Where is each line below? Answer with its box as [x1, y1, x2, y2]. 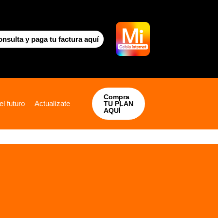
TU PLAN [104, 100, 133, 108]
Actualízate [35, 99, 70, 108]
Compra [104, 93, 129, 101]
